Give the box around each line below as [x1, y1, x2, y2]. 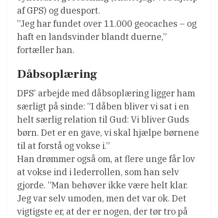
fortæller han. [17, 44, 74, 55]
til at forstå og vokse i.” [17, 140, 110, 151]
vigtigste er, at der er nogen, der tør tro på [17, 205, 188, 217]
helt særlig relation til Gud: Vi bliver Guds [17, 113, 189, 125]
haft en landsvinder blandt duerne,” [17, 31, 167, 42]
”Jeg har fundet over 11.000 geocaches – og [17, 18, 197, 29]
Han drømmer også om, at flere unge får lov [17, 153, 195, 164]
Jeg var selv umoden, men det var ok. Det [17, 192, 186, 204]
